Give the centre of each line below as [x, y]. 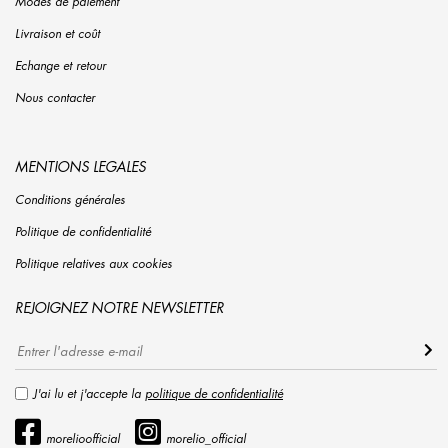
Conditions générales [70, 200]
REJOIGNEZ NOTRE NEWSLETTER [119, 307]
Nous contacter [55, 98]
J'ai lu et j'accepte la [89, 394]
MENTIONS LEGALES [80, 166]
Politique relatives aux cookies [93, 264]
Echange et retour [60, 66]
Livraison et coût [57, 34]
